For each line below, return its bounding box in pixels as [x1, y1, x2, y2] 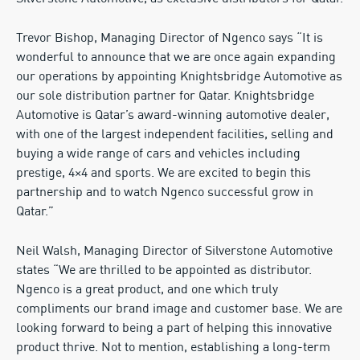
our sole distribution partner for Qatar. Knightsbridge [16, 90, 314, 103]
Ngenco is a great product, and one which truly [16, 284, 278, 297]
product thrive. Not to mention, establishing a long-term [16, 342, 330, 354]
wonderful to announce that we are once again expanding [16, 51, 336, 64]
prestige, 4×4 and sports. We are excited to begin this [16, 167, 311, 180]
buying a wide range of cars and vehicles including [16, 148, 301, 161]
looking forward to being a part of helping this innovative [16, 322, 332, 335]
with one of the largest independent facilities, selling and [16, 129, 333, 141]
